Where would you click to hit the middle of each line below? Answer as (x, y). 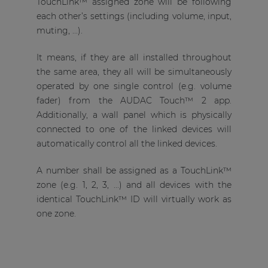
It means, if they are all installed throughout (134, 58)
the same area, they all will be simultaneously (134, 72)
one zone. (56, 214)
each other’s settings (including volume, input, (134, 16)
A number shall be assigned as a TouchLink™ (134, 171)
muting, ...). (59, 31)
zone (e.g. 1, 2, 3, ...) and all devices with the (134, 185)
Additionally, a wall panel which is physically (134, 115)
